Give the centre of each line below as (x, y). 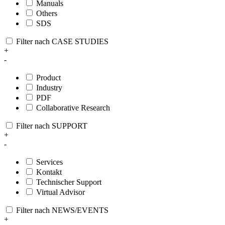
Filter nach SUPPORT (52, 126)
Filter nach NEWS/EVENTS (62, 210)
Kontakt (49, 172)
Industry (49, 87)
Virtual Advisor (61, 192)
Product (48, 77)
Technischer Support (69, 182)
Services (49, 162)
